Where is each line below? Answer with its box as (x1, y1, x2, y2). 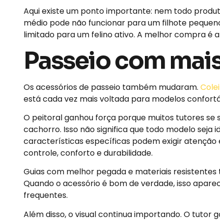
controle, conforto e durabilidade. (24, 147, 153, 159)
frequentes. (24, 190, 68, 201)
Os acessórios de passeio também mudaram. (24, 81, 200, 93)
